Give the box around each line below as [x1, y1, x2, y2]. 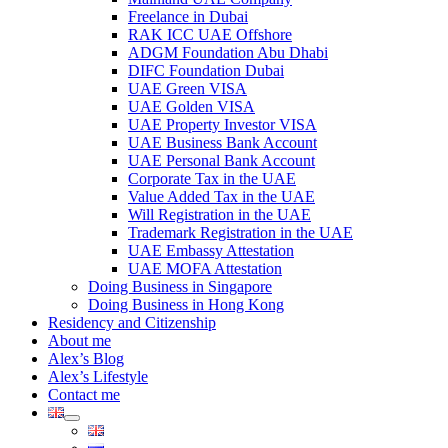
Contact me [48, 386, 120, 403]
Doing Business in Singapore [88, 278, 272, 295]
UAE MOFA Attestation [128, 260, 282, 277]
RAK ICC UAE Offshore [128, 26, 292, 43]
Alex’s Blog [48, 350, 124, 367]
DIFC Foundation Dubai [128, 62, 284, 79]
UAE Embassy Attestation [128, 242, 294, 259]
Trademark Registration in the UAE [128, 224, 353, 241]
